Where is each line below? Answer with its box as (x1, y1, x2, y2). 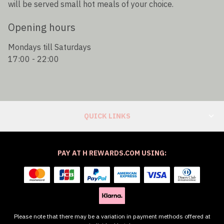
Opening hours (8, 20, 75, 34)
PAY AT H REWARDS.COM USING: (57, 148, 166, 157)
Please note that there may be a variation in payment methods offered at (13, 212, 210, 220)
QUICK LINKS (83, 111, 130, 120)
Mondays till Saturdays (8, 41, 91, 52)
